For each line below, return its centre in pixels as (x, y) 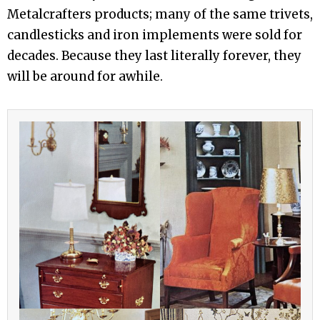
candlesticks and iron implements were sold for (155, 35)
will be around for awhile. (85, 77)
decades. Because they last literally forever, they (154, 56)
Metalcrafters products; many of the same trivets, (160, 15)
